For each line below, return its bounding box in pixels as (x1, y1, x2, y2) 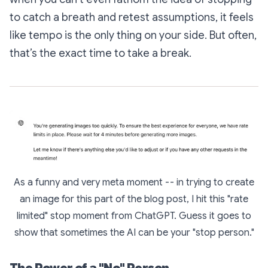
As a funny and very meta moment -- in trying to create (14, 176, 254, 188)
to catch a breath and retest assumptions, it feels (10, 11, 254, 24)
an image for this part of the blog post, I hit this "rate (20, 193, 248, 205)
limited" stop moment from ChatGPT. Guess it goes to (17, 209, 251, 222)
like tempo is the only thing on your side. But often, (10, 29, 257, 42)
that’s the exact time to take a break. (10, 47, 191, 60)
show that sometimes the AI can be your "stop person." (14, 226, 254, 239)
